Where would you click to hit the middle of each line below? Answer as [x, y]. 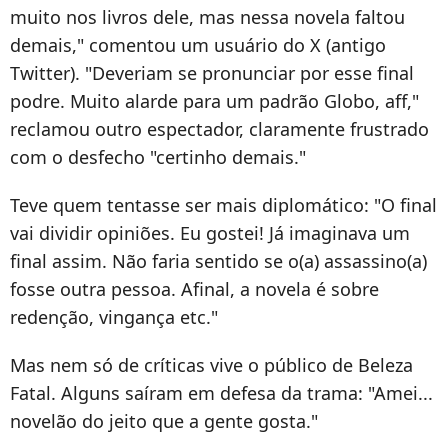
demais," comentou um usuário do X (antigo [198, 45]
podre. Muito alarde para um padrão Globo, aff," [214, 101]
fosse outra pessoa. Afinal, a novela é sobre [194, 289]
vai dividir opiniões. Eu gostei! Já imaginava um [210, 233]
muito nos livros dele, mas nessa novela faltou [207, 17]
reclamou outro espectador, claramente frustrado [219, 129]
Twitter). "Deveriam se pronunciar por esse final [212, 73]
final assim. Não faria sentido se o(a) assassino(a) [218, 261]
